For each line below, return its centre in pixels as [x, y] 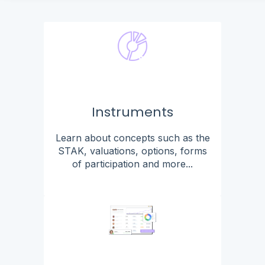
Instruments [132, 112]
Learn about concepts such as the [132, 138]
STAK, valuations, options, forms [132, 151]
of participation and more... [132, 164]
